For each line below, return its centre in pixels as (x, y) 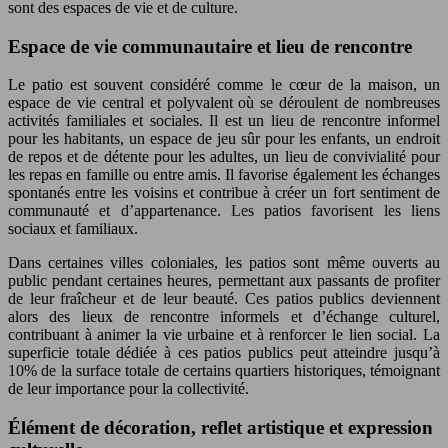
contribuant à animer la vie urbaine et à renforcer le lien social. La (224, 335)
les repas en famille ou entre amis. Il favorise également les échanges (224, 175)
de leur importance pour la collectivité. (128, 389)
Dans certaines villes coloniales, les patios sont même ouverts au (224, 263)
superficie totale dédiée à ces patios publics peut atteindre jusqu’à (224, 353)
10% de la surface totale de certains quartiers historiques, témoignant (224, 371)
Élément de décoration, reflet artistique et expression (220, 428)
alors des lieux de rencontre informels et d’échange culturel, (224, 317)
